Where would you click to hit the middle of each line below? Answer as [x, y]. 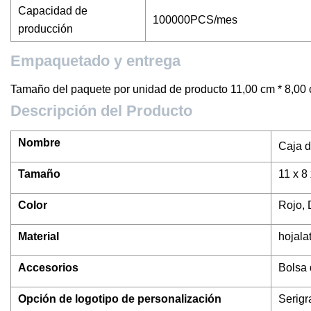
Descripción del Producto [101, 111]
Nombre [39, 143]
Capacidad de [53, 11]
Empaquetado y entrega [95, 61]
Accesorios [48, 268]
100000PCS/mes [195, 20]
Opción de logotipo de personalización [120, 299]
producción [45, 29]
